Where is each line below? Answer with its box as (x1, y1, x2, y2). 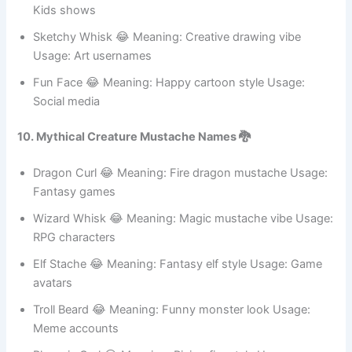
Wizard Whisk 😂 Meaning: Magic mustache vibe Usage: (33, 306, 334, 321)
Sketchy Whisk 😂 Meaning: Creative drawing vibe (33, 124, 302, 139)
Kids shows (33, 97, 97, 112)
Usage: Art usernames (33, 143, 152, 158)
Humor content (33, 52, 115, 67)
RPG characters (33, 325, 116, 340)
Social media (33, 189, 101, 203)
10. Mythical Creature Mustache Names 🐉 (17, 225, 251, 240)
